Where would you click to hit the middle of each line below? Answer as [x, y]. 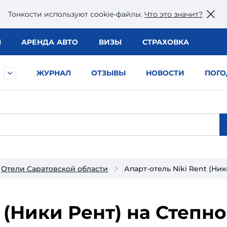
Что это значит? [174, 14]
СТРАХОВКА [165, 42]
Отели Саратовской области [54, 169]
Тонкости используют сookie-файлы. [76, 14]
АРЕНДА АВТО [50, 42]
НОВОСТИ [165, 73]
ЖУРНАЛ [54, 73]
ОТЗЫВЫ [108, 73]
